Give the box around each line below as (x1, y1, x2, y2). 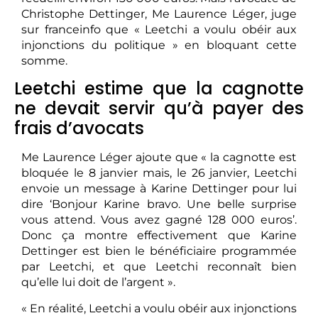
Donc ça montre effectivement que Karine (21, 229, 297, 243)
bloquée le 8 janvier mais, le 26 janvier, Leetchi (21, 166, 297, 180)
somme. (21, 53, 67, 67)
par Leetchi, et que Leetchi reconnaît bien (21, 260, 297, 274)
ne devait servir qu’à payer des (14, 97, 304, 121)
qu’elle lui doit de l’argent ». (21, 275, 175, 290)
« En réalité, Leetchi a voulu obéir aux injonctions (21, 301, 297, 315)
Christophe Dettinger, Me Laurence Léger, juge (21, 6, 297, 21)
